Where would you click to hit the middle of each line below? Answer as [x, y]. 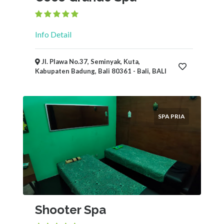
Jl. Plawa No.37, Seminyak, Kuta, [90, 61]
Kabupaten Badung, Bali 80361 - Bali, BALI [101, 71]
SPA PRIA [171, 116]
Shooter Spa [70, 210]
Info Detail [53, 34]
